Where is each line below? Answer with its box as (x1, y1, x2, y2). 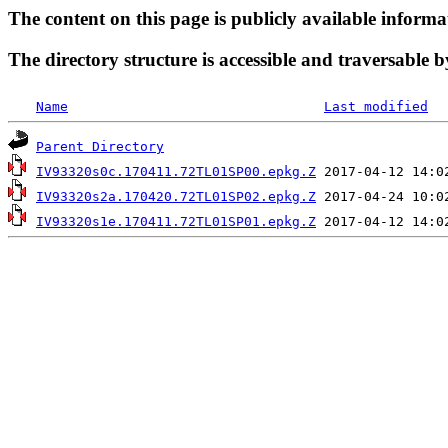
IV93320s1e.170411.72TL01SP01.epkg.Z (36, 214, 316, 230)
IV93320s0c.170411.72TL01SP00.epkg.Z (36, 164, 316, 180)
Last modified (324, 99, 428, 115)
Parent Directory (36, 139, 164, 155)
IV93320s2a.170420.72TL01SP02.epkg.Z (36, 189, 316, 205)
